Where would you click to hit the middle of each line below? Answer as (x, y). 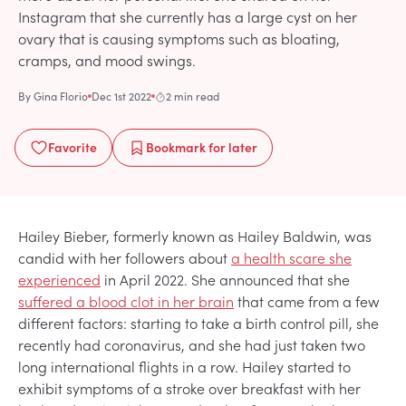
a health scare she (291, 257)
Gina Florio (61, 96)
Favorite (72, 146)
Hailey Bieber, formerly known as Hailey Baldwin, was (195, 235)
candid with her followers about (125, 257)
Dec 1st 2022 (121, 96)
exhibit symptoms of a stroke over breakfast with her (189, 387)
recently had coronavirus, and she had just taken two (192, 344)
